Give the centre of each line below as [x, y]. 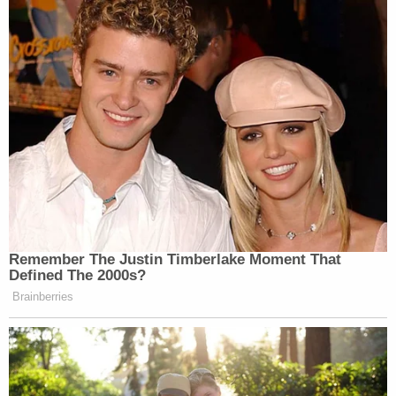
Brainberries [43, 296]
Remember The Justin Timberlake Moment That [175, 259]
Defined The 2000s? [77, 275]
